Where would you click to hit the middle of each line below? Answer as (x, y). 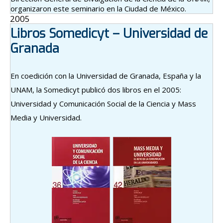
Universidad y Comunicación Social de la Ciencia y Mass (103, 103)
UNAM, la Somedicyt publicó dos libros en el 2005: (96, 89)
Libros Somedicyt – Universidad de (109, 33)
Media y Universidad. (46, 117)
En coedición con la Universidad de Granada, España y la (106, 75)
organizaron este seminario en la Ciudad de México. (98, 8)
